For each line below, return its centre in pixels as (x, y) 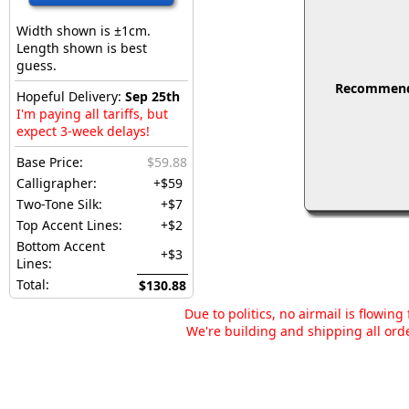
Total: (33, 284)
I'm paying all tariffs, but (92, 114)
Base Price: (50, 162)
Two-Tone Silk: (59, 204)
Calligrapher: (57, 183)
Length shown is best (82, 48)
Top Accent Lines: (69, 225)
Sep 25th (152, 96)
